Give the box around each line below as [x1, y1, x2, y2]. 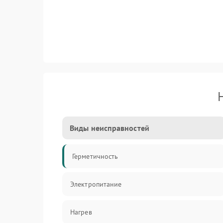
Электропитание [70, 180, 122, 189]
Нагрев [70, 208, 92, 217]
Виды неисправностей [70, 123, 149, 133]
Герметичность [72, 152, 118, 161]
